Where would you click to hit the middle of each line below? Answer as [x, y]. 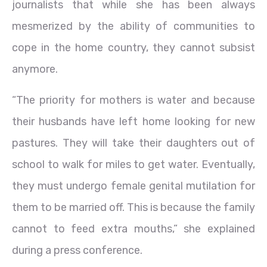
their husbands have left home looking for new [133, 121]
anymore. [35, 69]
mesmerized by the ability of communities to [133, 26]
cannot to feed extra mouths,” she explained [133, 229]
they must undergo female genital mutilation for [133, 186]
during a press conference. [77, 250]
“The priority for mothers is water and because [133, 100]
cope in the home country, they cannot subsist [133, 47]
